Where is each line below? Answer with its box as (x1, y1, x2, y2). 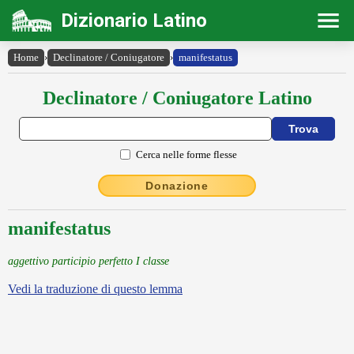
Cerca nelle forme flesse (136, 148, 237, 160)
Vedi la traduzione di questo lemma (8, 282, 183, 296)
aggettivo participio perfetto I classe (8, 254, 169, 267)
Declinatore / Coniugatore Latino (42, 88, 312, 108)
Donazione (145, 179, 209, 192)
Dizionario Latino (61, 9, 207, 32)
